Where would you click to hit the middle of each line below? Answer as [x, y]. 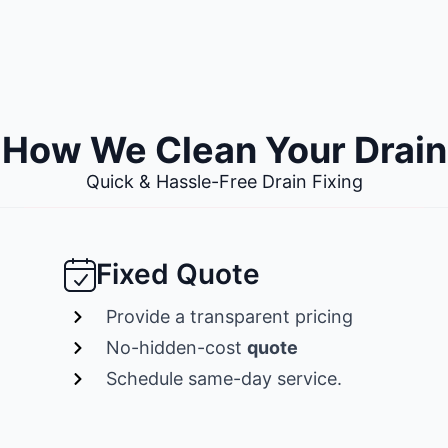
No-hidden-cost [177, 348]
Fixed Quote [177, 274]
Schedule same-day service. [224, 379]
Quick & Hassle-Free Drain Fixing [224, 182]
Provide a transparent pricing [230, 317]
